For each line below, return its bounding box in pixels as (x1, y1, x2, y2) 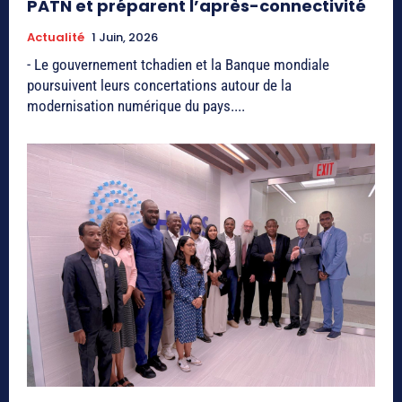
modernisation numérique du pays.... (27, 96, 245, 115)
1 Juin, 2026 (92, 28, 158, 46)
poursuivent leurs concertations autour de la (27, 75, 292, 94)
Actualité (27, 28, 84, 46)
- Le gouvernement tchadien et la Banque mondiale (27, 55, 329, 74)
